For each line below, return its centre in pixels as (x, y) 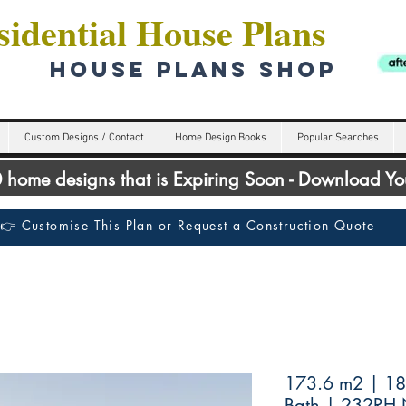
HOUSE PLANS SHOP (188, 69)
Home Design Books (220, 138)
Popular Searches (338, 138)
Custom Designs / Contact (84, 138)
